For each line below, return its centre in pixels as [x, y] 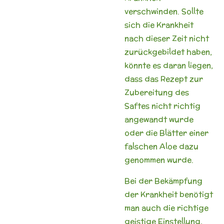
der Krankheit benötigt [169, 194]
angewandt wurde [159, 119]
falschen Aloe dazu [161, 146]
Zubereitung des [157, 92]
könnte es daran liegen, [169, 65]
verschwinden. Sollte [164, 11]
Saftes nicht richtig [162, 105]
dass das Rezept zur [164, 78]
